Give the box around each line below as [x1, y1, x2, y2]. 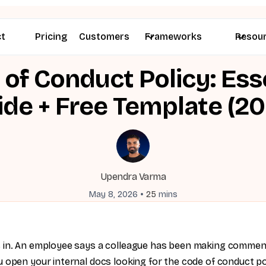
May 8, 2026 [88, 189, 138, 199]
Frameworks [145, 31, 202, 42]
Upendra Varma [100, 171, 166, 182]
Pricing [35, 31, 67, 42]
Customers [79, 31, 129, 42]
